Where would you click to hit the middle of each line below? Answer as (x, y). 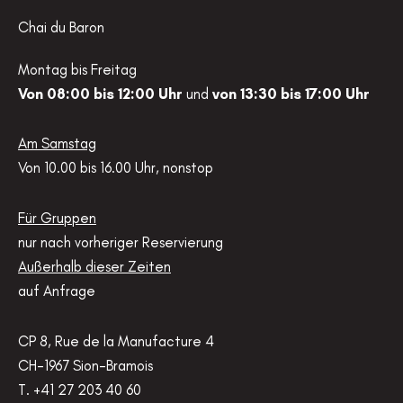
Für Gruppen (57, 218)
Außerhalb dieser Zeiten (94, 267)
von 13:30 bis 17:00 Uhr (291, 93)
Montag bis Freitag (77, 69)
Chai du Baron (61, 27)
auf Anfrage (57, 291)
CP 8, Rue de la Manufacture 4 (116, 340)
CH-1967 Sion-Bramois (85, 365)
